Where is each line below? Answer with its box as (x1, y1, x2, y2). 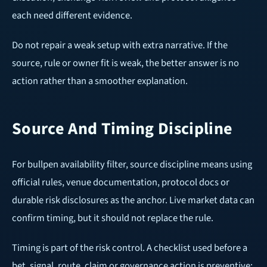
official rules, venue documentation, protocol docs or (12, 175, 229, 190)
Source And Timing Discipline (12, 117, 233, 141)
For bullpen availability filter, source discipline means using (12, 157, 252, 172)
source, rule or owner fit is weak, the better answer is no (12, 56, 239, 71)
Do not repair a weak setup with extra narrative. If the (12, 38, 228, 53)
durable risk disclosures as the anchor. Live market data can (12, 193, 254, 208)
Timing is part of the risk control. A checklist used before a (12, 241, 247, 256)
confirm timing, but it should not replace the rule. (12, 211, 213, 226)
